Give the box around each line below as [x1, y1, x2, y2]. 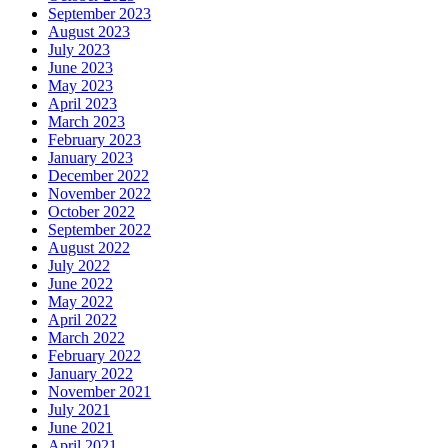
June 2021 [48, 418, 113, 436]
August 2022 [48, 238, 130, 256]
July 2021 [48, 400, 110, 418]
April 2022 [48, 310, 117, 328]
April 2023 [48, 94, 117, 112]
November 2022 [48, 184, 151, 202]
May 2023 [48, 76, 113, 94]
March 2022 [48, 328, 125, 346]
